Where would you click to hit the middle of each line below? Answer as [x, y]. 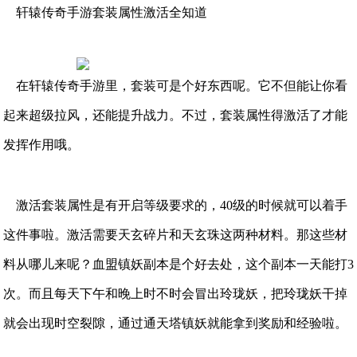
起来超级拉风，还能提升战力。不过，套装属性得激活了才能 [175, 115]
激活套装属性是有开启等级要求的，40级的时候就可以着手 [175, 205]
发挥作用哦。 [41, 145]
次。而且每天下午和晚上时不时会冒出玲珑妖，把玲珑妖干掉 [175, 294]
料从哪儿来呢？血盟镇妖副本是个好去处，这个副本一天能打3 [178, 264]
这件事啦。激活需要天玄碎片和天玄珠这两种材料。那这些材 [175, 235]
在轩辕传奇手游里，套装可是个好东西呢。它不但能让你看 [175, 86]
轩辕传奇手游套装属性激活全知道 [105, 12]
